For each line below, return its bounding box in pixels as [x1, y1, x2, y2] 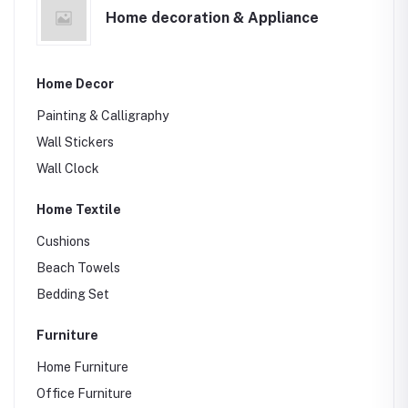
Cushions [36, 234, 90, 249]
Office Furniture [36, 386, 132, 401]
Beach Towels [36, 260, 120, 275]
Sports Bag [36, 11, 103, 25]
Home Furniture [36, 360, 128, 374]
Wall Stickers [36, 135, 114, 149]
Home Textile [36, 202, 121, 217]
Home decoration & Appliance [106, 9, 319, 26]
